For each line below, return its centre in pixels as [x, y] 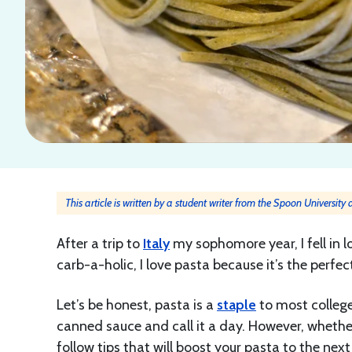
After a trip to [100, 244]
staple [236, 305]
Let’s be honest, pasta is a [137, 305]
